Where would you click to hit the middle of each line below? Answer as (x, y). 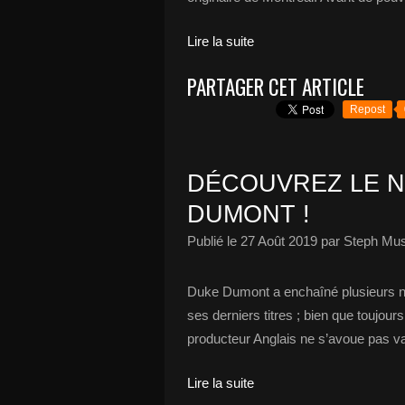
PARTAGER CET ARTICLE (276, 87)
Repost (367, 109)
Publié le (214, 241)
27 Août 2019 (279, 241)
